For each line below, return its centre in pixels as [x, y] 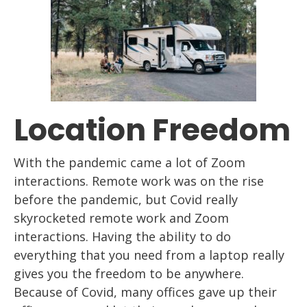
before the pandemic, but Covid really [126, 200]
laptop [231, 255]
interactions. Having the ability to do [122, 237]
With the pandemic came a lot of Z [116, 163]
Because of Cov [58, 292]
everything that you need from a [110, 255]
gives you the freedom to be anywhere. [129, 274]
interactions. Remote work [94, 181]
